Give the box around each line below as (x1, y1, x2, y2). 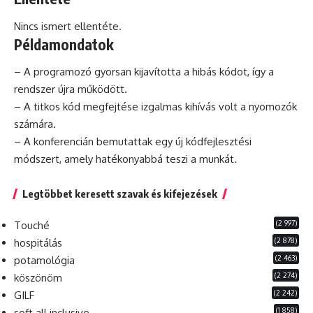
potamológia (14, 254, 75, 268)
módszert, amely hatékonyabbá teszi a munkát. (14, 152, 237, 166)
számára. (14, 117, 56, 131)
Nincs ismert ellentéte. (14, 19, 122, 33)
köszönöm (14, 271, 62, 285)
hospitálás (14, 236, 62, 250)
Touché (14, 219, 50, 233)
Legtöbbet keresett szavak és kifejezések (22, 187, 217, 201)
